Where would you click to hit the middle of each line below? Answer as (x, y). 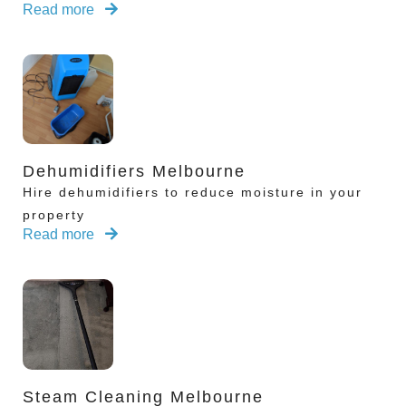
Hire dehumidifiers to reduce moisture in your (193, 193)
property (54, 215)
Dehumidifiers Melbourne (134, 172)
